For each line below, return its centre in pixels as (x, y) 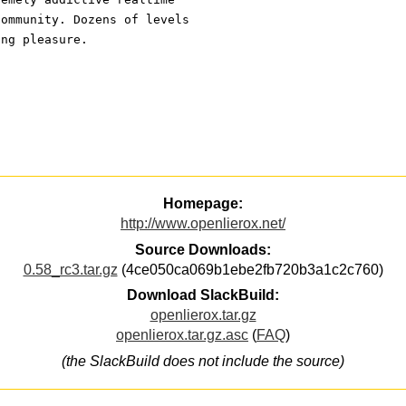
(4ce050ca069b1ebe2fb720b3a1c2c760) (250, 269)
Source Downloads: (203, 249)
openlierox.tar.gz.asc (182, 335)
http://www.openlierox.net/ (203, 224)
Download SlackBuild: (203, 295)
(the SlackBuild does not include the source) (203, 361)
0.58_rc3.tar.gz (70, 269)
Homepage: (203, 204)
